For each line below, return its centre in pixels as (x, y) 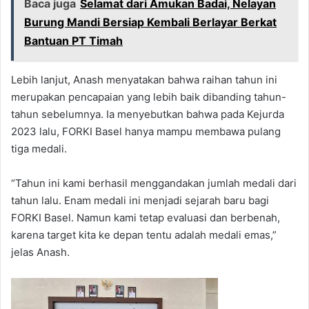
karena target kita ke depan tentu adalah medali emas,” (144, 235)
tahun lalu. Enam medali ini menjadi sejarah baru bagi (140, 201)
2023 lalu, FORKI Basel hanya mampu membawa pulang (146, 132)
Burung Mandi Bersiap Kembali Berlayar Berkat (150, 22)
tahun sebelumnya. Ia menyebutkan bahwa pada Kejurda (148, 114)
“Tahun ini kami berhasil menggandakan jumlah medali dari (154, 183)
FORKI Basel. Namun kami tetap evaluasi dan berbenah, (146, 218)
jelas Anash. (40, 252)
